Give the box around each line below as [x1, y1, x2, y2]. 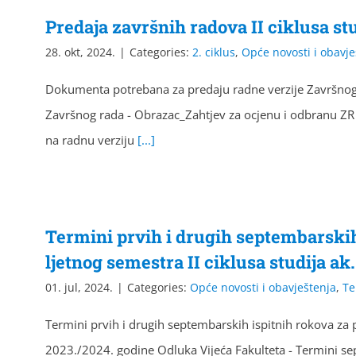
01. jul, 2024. [45, 280, 113, 295]
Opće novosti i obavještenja [190, 280, 336, 295]
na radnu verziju [45, 132, 137, 148]
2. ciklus [192, 44, 235, 60]
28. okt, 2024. [45, 44, 115, 60]
